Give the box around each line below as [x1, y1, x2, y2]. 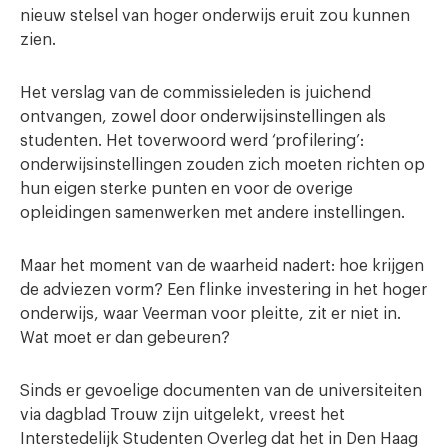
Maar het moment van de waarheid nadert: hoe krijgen [20, 258, 424, 274]
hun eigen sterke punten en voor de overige [20, 181, 353, 197]
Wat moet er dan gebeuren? [20, 330, 230, 346]
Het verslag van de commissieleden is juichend [20, 85, 371, 101]
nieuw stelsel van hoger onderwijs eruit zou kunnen [20, 8, 410, 24]
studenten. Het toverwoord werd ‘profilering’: [20, 133, 364, 149]
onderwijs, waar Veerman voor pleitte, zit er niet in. [20, 306, 401, 322]
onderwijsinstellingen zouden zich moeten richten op [20, 157, 425, 173]
